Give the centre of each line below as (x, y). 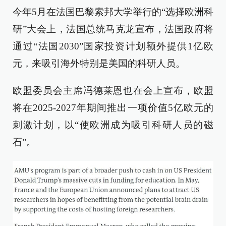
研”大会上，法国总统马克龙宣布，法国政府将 (113, 29)
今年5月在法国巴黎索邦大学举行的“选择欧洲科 (113, 12)
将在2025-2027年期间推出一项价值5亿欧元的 (113, 108)
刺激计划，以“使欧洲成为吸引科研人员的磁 (113, 125)
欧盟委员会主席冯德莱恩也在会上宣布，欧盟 (113, 91)
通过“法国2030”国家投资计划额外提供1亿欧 (113, 46)
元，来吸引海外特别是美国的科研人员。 (99, 64)
